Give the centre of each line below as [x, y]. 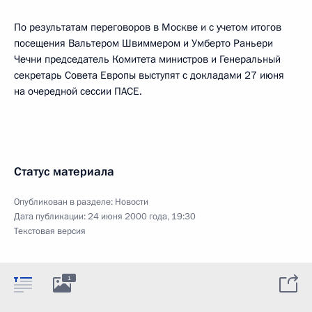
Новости [132, 202]
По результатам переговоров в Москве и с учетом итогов [148, 27]
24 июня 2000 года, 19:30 [142, 216]
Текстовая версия [50, 231]
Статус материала [64, 171]
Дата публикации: [51, 216]
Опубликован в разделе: [64, 202]
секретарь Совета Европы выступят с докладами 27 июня [149, 75]
